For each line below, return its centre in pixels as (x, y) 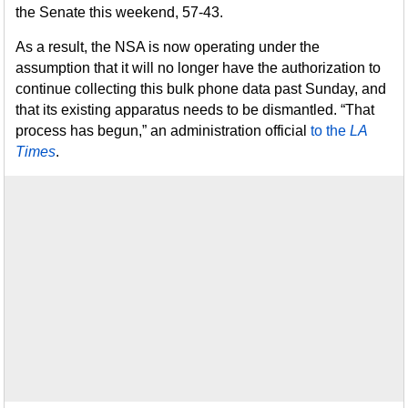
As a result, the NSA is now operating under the (168, 47)
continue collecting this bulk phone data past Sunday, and (201, 89)
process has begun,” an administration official (163, 131)
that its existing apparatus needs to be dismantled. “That (195, 110)
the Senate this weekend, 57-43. (120, 12)
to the (329, 131)
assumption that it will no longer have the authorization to (199, 68)
